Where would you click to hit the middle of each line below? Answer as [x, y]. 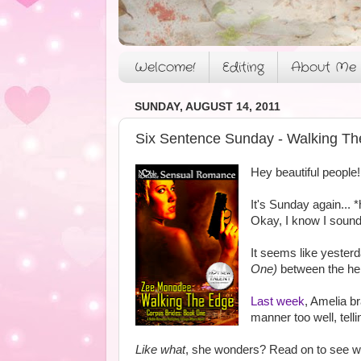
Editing [243, 67]
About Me [324, 67]
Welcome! [165, 67]
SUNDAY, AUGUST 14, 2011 [207, 106]
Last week [277, 301]
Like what [160, 349]
